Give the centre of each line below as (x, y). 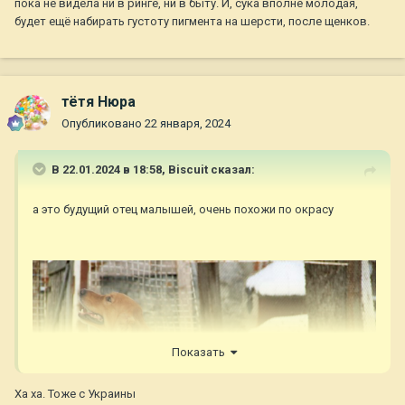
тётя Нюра (99, 102)
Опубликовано (103, 124)
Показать (201, 352)
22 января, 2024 (188, 124)
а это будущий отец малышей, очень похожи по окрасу (183, 210)
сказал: (231, 170)
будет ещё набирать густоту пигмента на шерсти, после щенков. (192, 22)
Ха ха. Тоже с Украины (75, 393)
